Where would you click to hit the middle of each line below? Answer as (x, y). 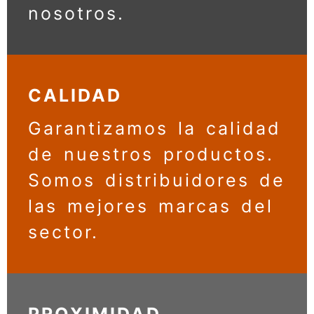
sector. (63, 250)
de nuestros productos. (151, 172)
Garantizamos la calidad (155, 146)
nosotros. (76, 31)
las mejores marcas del (151, 224)
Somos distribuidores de (157, 198)
